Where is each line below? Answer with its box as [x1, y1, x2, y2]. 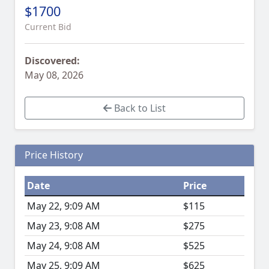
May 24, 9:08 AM [27, 239, 100, 253]
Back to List [112, 101, 166, 115]
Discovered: [25, 54, 80, 68]
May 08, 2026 [25, 68, 83, 82]
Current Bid [25, 21, 71, 33]
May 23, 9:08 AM [27, 219, 100, 233]
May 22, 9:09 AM [27, 199, 100, 213]
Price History [25, 148, 83, 162]
